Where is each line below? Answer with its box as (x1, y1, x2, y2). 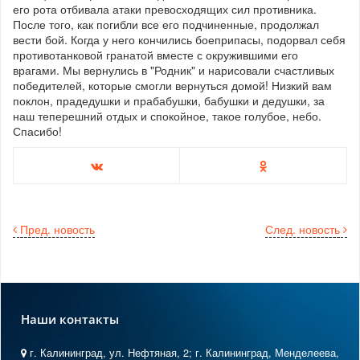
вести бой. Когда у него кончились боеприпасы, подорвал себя (13, 31, 346, 48)
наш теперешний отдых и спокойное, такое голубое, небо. (13, 108, 321, 125)
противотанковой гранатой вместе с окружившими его (13, 47, 298, 63)
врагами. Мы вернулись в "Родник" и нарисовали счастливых (13, 62, 334, 79)
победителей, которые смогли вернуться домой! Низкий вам (13, 77, 332, 94)
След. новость (265, 221, 340, 238)
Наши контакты (21, 311, 119, 329)
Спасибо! (13, 123, 62, 140)
